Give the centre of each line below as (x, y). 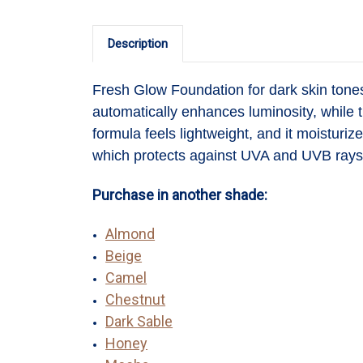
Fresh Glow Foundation (170, 90)
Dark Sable (139, 321)
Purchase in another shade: (180, 194)
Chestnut (136, 299)
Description (137, 43)
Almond (130, 233)
